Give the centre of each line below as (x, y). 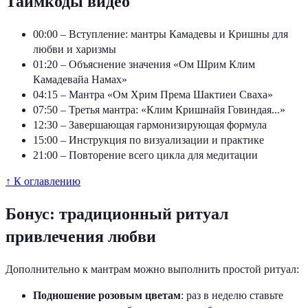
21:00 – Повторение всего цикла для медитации (145, 155)
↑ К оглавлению (43, 181)
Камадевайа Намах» (80, 80)
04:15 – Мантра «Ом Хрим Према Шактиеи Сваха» (153, 95)
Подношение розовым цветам (107, 295)
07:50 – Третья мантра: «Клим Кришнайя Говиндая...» (159, 110)
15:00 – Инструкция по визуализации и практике (148, 140)
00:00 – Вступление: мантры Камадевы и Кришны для (161, 34)
